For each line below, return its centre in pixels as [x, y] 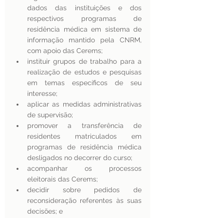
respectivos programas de [84, 18]
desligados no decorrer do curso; [81, 158]
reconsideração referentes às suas [84, 200]
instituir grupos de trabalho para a [84, 61]
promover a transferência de [84, 126]
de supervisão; [51, 115]
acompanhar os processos [84, 168]
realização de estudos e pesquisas [84, 72]
